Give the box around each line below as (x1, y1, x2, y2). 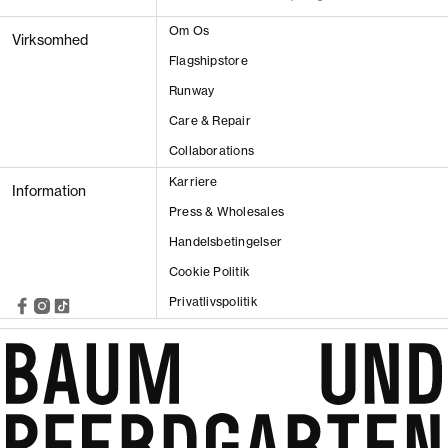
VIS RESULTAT (177, 161, 271, 178)
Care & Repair (168, 112, 251, 128)
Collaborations (168, 142, 255, 158)
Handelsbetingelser (168, 233, 283, 249)
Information (12, 181, 86, 200)
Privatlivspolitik (168, 293, 258, 309)
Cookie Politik (168, 263, 251, 279)
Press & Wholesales (168, 203, 285, 219)
